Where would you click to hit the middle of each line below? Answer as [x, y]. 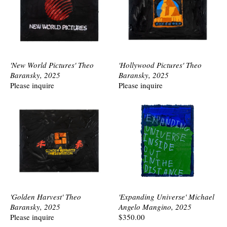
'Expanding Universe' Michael [166, 197]
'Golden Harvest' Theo [46, 197]
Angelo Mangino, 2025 [155, 207]
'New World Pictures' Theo [52, 65]
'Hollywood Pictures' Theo [160, 65]
